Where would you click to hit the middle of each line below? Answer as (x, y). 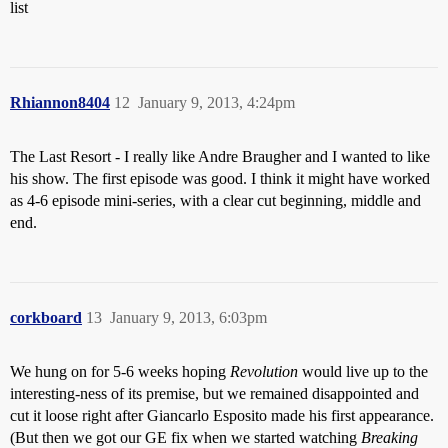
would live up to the (363, 371)
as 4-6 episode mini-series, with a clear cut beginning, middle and (215, 200)
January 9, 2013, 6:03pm (188, 317)
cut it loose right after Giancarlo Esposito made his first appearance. (222, 415)
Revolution (264, 371)
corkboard (46, 317)
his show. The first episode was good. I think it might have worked (220, 178)
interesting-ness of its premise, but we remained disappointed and (214, 393)
